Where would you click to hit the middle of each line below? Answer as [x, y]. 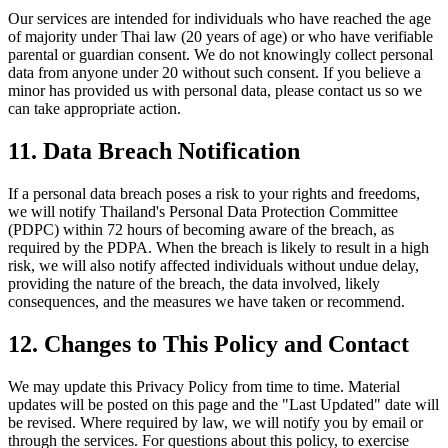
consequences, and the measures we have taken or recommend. [206, 302]
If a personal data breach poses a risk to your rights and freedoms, [214, 194]
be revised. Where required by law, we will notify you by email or [215, 422]
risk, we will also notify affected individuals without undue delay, [213, 266]
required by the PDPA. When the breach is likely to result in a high [218, 248]
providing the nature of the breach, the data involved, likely [194, 284]
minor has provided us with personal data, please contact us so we [215, 91]
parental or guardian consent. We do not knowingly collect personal [220, 55]
